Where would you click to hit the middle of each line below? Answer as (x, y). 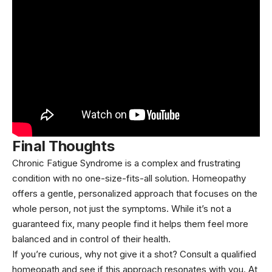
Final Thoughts (63, 146)
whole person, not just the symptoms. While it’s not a (122, 208)
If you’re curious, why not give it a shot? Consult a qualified (134, 254)
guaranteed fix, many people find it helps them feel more (130, 223)
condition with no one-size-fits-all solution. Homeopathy (129, 178)
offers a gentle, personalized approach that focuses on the (135, 193)
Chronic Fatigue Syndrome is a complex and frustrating (126, 163)
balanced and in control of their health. (91, 239)
